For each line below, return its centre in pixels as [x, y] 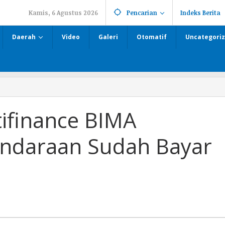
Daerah [24, 37]
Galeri [108, 37]
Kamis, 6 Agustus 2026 [63, 13]
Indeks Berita [200, 13]
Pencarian [142, 13]
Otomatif [152, 37]
